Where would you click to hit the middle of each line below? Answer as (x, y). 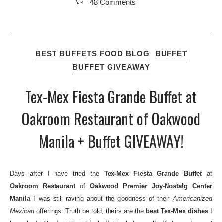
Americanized (192, 199)
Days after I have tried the (57, 174)
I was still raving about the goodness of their (102, 199)
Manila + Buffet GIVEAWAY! (111, 141)
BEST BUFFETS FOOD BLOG (92, 54)
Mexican (22, 211)
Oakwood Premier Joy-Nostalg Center (151, 186)
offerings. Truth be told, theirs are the (90, 211)
